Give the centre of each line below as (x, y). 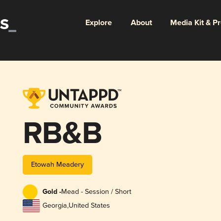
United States (89, 206)
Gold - (52, 192)
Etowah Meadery (57, 164)
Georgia (55, 206)
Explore (98, 23)
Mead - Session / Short (96, 192)
